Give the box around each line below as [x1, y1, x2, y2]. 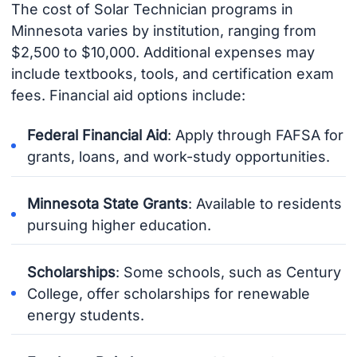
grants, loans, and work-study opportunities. [27, 148, 331, 166]
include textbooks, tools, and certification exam [10, 65, 334, 82]
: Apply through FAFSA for [167, 127, 344, 144]
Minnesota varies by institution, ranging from [10, 22, 316, 39]
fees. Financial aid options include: [10, 86, 245, 104]
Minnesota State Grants [27, 195, 189, 213]
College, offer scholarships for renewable [27, 284, 311, 302]
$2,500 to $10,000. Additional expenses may [10, 43, 315, 61]
